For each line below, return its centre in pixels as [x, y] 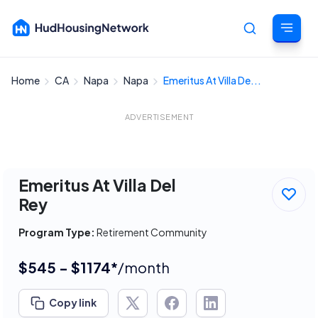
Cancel [289, 87]
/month [144, 267]
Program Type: [57, 232]
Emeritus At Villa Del [97, 185]
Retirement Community [151, 232]
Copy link [73, 302]
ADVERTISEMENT [159, 117]
